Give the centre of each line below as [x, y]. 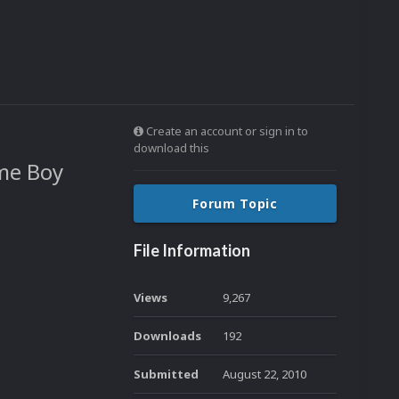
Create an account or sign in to [226, 131]
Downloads [167, 336]
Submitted [166, 374]
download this [171, 148]
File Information [192, 250]
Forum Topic [235, 204]
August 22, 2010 [265, 374]
